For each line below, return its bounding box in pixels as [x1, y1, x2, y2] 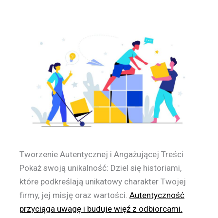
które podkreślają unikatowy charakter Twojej [19, 177, 186, 187]
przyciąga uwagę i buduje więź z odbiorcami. [19, 204, 182, 214]
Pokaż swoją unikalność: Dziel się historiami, [19, 163, 182, 173]
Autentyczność [129, 190, 184, 200]
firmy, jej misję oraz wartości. [19, 190, 129, 200]
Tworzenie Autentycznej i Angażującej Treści [19, 149, 183, 160]
